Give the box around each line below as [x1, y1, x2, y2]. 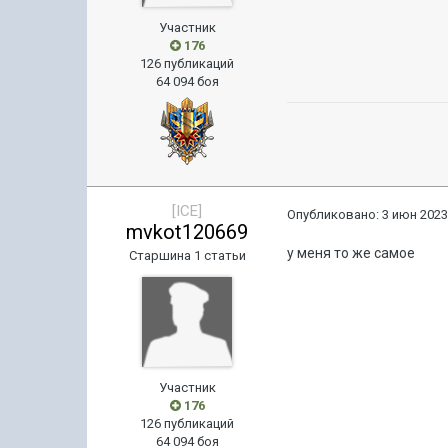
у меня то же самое [287, 245, 416, 261]
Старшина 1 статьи [128, 248, 246, 263]
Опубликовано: [287, 207, 383, 222]
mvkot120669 [126, 220, 249, 244]
